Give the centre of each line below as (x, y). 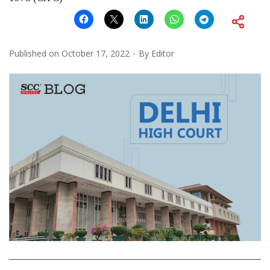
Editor (163, 53)
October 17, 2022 (96, 53)
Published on (35, 53)
